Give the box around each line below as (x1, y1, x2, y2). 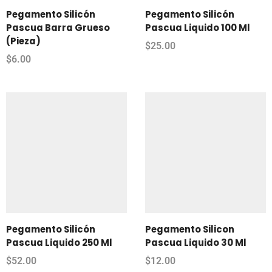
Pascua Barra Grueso (6, 21, 110, 34)
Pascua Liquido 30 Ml (145, 236, 246, 249)
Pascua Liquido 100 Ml (145, 21, 250, 34)
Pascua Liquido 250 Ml (6, 236, 112, 249)
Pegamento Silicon (145, 222, 234, 236)
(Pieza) (6, 34, 41, 47)
